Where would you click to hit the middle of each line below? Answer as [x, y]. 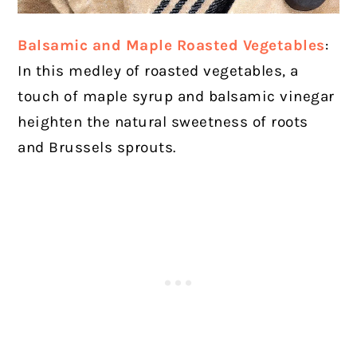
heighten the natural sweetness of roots [163, 122]
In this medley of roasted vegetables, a [158, 71]
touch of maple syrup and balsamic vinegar [176, 97]
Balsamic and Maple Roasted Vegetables [171, 46]
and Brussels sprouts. [99, 148]
